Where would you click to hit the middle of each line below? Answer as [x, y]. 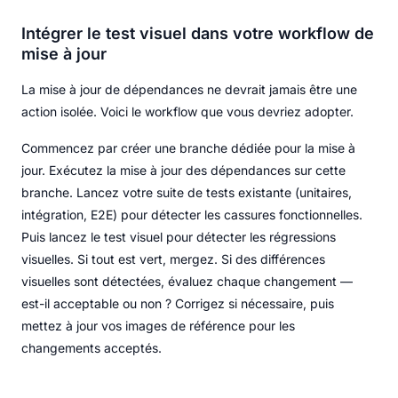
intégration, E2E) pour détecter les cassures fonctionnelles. [192, 214]
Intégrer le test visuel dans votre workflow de [198, 33]
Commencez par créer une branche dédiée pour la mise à [188, 147]
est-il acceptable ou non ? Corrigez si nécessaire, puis [178, 303]
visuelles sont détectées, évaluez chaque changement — [187, 281]
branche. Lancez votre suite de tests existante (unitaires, [187, 192]
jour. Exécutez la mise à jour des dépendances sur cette [183, 170]
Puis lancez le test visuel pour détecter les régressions [179, 236]
